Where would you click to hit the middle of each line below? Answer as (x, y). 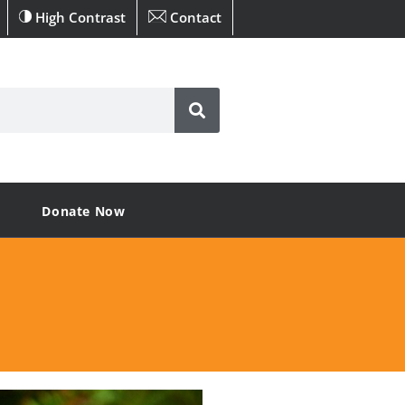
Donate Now (84, 211)
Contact (193, 17)
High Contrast (78, 17)
